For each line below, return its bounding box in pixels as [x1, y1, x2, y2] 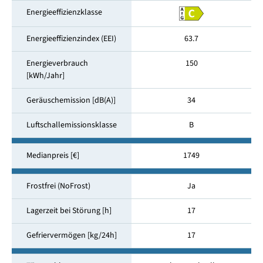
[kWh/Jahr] [26, 70, 65, 82]
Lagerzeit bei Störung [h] [26, 205, 112, 217]
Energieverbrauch [26, 58, 88, 70]
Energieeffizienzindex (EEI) [26, 33, 116, 45]
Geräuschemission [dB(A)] [26, 95, 116, 107]
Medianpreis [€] [26, 150, 79, 162]
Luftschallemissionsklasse [26, 119, 117, 131]
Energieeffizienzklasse [26, 6, 102, 19]
